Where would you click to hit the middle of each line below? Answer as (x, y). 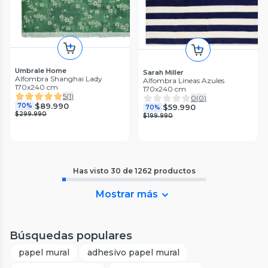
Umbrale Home (41, 71)
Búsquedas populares (71, 235)
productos (174, 170)
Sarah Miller (163, 72)
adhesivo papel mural (133, 252)
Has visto (92, 170)
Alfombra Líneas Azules (184, 80)
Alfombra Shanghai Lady (59, 79)
